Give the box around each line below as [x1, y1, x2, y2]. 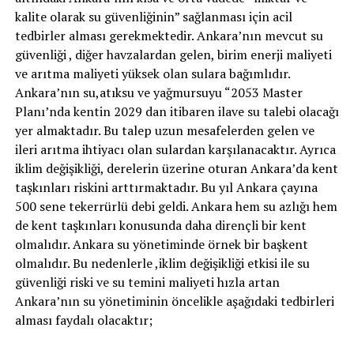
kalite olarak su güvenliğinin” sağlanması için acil [14, 8, 292, 25]
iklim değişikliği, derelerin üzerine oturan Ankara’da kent [14, 160, 338, 177]
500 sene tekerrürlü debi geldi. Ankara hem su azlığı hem [14, 198, 337, 215]
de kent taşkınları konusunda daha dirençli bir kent [14, 217, 307, 234]
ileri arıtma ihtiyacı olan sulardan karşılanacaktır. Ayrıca [14, 141, 336, 158]
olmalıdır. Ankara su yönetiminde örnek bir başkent [14, 235, 308, 253]
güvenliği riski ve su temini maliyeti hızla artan [14, 273, 280, 291]
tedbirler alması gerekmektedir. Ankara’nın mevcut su [14, 27, 323, 44]
